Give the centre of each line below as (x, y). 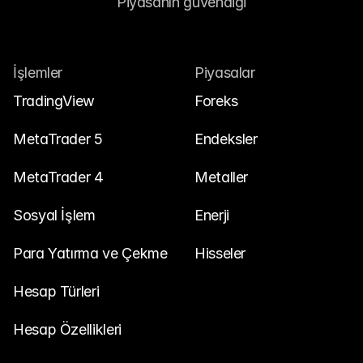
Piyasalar (225, 73)
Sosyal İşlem (54, 215)
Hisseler (220, 253)
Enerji (212, 215)
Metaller (222, 177)
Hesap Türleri (56, 291)
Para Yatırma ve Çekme (90, 253)
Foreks (216, 101)
